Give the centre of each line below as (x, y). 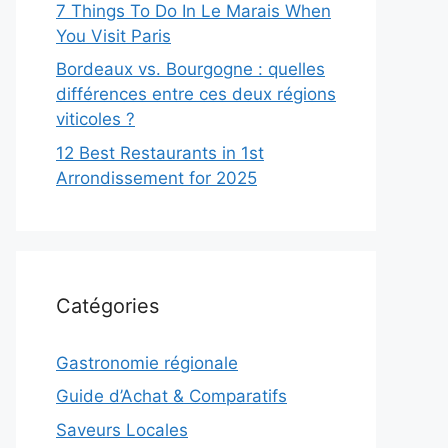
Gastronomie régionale (147, 362)
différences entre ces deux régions (196, 94)
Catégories (107, 305)
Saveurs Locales (122, 429)
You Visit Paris (113, 35)
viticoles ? (95, 119)
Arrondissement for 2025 (156, 177)
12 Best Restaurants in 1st (160, 152)
